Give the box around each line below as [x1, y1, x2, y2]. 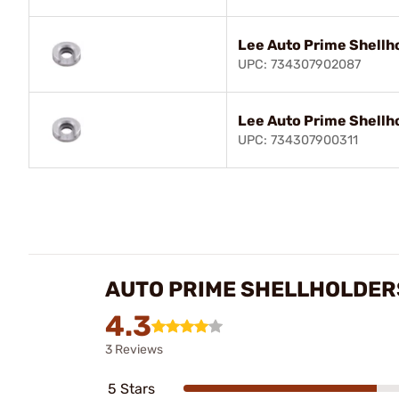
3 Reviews [105, 341, 163, 357]
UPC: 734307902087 [238, 56, 361, 72]
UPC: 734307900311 [238, 132, 358, 148]
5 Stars [108, 379, 155, 397]
